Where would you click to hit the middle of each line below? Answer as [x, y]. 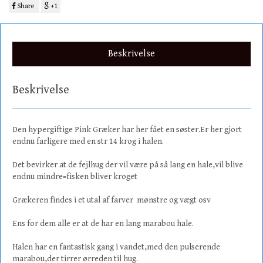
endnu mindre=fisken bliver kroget [75, 177]
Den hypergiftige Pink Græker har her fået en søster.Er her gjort [127, 130]
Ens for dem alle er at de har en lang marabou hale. [103, 224]
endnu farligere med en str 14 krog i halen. [88, 141]
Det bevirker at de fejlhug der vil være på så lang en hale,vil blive [128, 165]
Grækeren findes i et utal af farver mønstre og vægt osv [112, 200]
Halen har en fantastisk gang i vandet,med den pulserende [116, 247]
